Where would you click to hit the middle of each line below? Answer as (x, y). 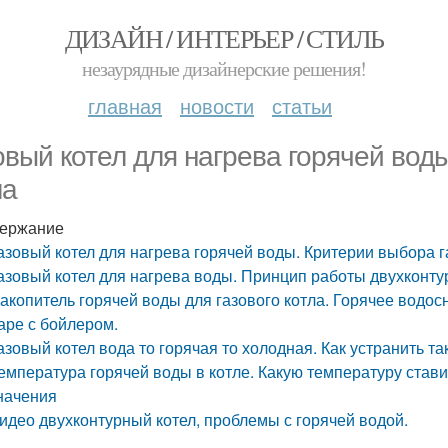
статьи (302, 105)
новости (217, 105)
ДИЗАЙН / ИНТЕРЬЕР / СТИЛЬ (224, 38)
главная (125, 105)
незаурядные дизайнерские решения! (224, 68)
